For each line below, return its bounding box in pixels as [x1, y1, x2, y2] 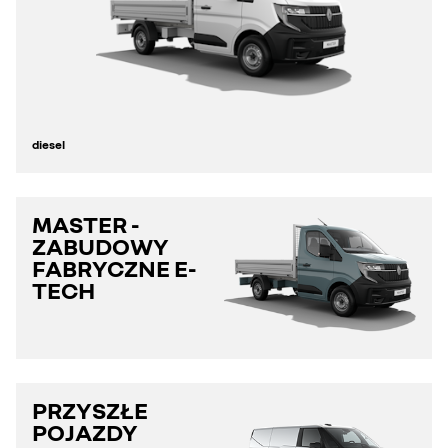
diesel [32, 136, 65, 152]
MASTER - [32, 208, 140, 238]
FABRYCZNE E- [32, 252, 197, 282]
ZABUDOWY [32, 230, 169, 260]
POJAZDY [32, 416, 138, 446]
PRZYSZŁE [32, 394, 148, 424]
